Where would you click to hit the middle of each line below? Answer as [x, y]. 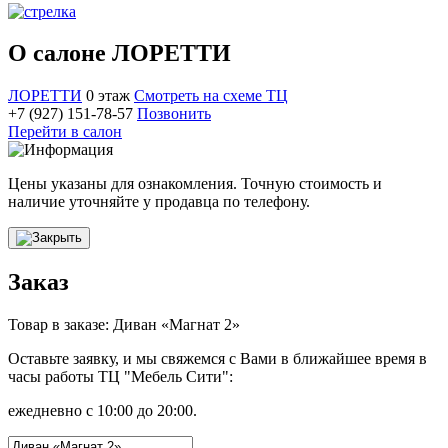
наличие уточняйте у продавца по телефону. [159, 202]
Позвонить [174, 114]
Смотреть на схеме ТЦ [211, 96]
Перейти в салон [65, 132]
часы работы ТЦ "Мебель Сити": [120, 377]
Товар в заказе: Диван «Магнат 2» [124, 325]
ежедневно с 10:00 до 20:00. [102, 411]
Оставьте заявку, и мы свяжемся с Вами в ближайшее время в [217, 359]
